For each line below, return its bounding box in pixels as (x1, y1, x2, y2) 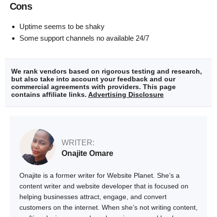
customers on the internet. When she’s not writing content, (19, 203, 198, 212)
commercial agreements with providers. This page (11, 83, 176, 91)
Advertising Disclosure (88, 91, 164, 99)
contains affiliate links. (11, 91, 88, 99)
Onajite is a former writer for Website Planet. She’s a (19, 171, 180, 180)
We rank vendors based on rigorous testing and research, (11, 67, 202, 76)
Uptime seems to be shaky (19, 22, 105, 31)
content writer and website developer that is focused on (19, 182, 188, 190)
